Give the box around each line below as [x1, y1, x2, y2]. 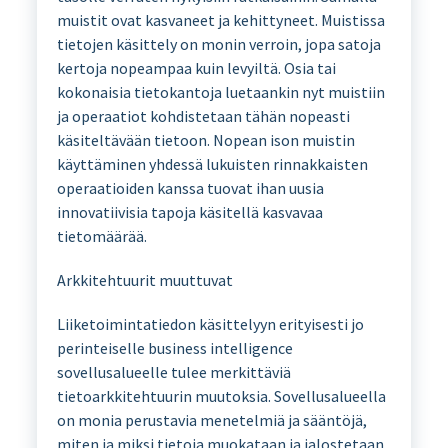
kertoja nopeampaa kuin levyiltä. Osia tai [56, 57, 336, 78]
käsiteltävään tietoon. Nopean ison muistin [56, 129, 355, 150]
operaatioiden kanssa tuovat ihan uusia [56, 177, 324, 198]
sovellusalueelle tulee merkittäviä [56, 361, 291, 382]
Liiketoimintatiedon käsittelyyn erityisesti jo [56, 313, 364, 334]
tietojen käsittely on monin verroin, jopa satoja [56, 33, 381, 54]
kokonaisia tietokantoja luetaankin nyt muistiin [56, 81, 385, 102]
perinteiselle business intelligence [56, 337, 293, 358]
